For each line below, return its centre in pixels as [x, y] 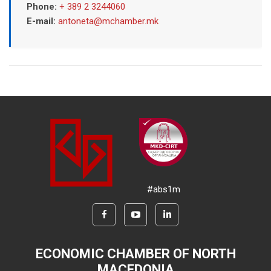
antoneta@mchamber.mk [108, 21]
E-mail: [42, 21]
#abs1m [163, 189]
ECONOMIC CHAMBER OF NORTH [135, 253]
